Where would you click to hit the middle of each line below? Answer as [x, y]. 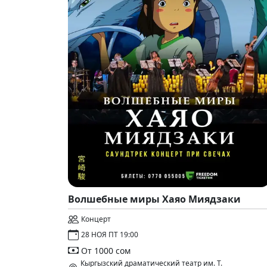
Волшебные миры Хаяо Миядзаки [154, 199]
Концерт [96, 219]
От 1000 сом [106, 250]
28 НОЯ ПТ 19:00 [110, 235]
